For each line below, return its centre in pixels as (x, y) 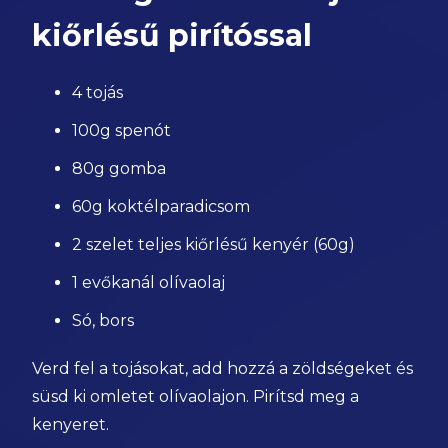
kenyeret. (71, 424)
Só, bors (103, 320)
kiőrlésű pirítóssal (172, 35)
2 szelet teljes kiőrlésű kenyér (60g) (214, 244)
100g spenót (122, 130)
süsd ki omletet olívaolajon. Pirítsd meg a (196, 396)
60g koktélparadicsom (161, 206)
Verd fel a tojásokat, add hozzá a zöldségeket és (223, 368)
